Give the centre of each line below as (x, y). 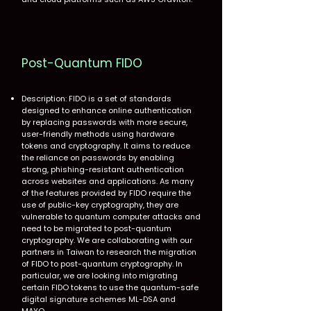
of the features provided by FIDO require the (106, 193)
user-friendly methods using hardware (98, 134)
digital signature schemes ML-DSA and (99, 299)
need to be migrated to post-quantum (96, 228)
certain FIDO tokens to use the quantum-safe (110, 287)
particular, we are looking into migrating (100, 276)
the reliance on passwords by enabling (98, 158)
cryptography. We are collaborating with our (107, 240)
